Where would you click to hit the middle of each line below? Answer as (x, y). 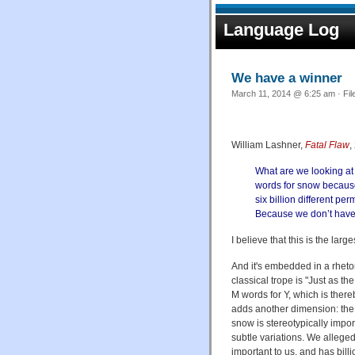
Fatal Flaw (327, 145)
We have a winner (287, 77)
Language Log (281, 30)
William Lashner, (268, 145)
